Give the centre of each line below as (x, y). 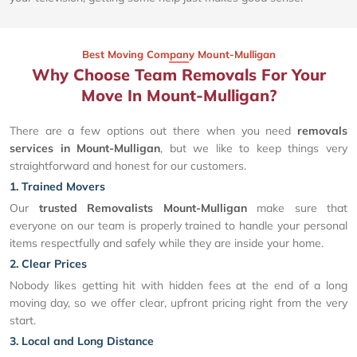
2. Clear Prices (48, 263)
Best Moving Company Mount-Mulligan (178, 54)
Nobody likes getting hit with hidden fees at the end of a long (178, 285)
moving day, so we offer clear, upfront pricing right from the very (178, 302)
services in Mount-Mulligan (85, 148)
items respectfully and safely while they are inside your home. (167, 243)
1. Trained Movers (57, 186)
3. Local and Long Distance (82, 341)
